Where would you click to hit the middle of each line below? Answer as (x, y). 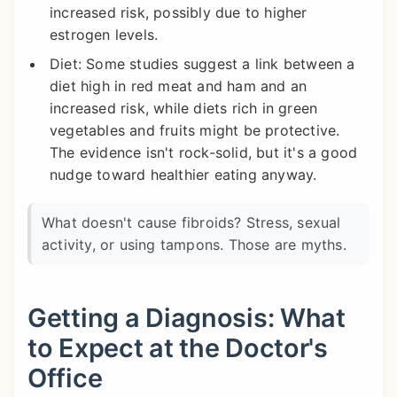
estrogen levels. (104, 34)
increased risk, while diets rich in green (184, 108)
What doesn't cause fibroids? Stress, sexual (191, 222)
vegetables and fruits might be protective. (195, 130)
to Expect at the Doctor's (178, 347)
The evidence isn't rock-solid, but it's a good (204, 152)
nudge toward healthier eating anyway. (183, 174)
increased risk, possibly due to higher (179, 12)
